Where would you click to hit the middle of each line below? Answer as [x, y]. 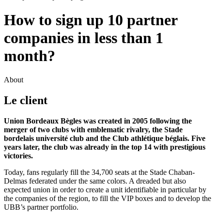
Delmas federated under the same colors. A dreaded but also [95, 181]
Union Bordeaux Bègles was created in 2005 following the [98, 121]
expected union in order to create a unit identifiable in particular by [105, 189]
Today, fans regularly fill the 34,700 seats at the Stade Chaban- [99, 172]
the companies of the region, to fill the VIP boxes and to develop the [108, 198]
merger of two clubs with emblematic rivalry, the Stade [93, 129]
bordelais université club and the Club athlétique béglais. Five [105, 138]
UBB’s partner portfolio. [41, 207]
